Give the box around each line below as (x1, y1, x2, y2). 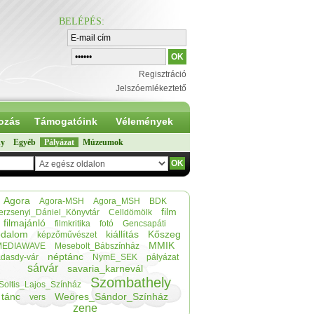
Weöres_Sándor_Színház (55, 291, 168, 302)
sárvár (27, 262, 58, 274)
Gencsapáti (123, 219, 166, 228)
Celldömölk (109, 207, 152, 217)
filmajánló (4, 217, 46, 228)
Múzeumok (83, 137, 123, 147)
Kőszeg (147, 228, 181, 240)
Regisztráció (139, 69, 186, 79)
